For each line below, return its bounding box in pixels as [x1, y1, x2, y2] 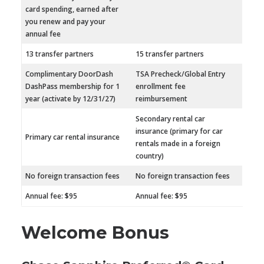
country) [136, 151, 164, 161]
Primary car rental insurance [25, 132, 120, 143]
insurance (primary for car [136, 126, 223, 137]
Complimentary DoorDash [25, 69, 113, 80]
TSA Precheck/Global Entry [136, 69, 225, 80]
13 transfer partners [25, 49, 94, 60]
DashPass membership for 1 [25, 81, 120, 92]
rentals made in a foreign [136, 138, 220, 149]
